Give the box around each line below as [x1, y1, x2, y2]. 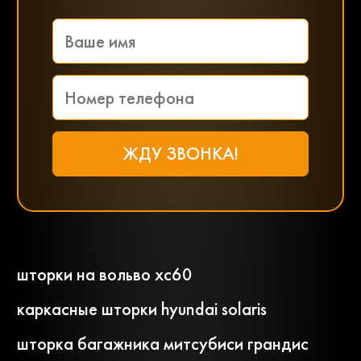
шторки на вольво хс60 [17, 263, 193, 287]
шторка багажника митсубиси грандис [17, 332, 309, 356]
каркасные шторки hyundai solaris [17, 297, 267, 322]
